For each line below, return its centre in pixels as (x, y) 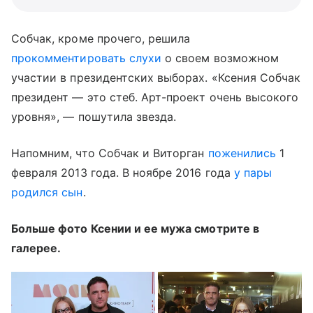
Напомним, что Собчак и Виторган (110, 153)
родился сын (47, 192)
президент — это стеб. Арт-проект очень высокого (155, 97)
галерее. (36, 248)
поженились (242, 153)
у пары (253, 173)
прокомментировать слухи (87, 58)
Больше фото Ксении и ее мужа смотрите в (135, 228)
